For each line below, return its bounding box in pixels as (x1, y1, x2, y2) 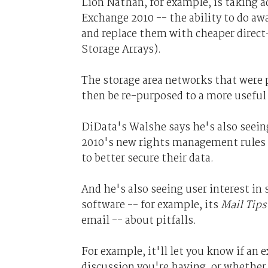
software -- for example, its (81, 196, 221, 214)
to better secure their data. (81, 150, 214, 167)
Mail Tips (220, 196, 267, 214)
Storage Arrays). (81, 41, 161, 58)
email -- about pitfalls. (81, 212, 196, 229)
